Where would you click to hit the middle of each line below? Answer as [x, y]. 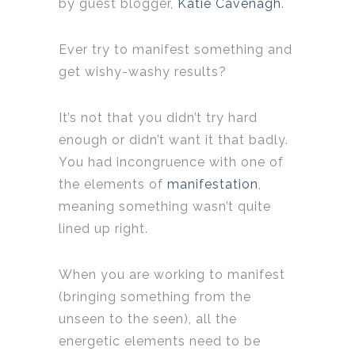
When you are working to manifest [172, 275]
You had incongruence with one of [171, 162]
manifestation [213, 185]
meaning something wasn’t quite [165, 207]
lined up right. [103, 229]
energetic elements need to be [160, 342]
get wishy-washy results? [143, 72]
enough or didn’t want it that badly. [174, 140]
